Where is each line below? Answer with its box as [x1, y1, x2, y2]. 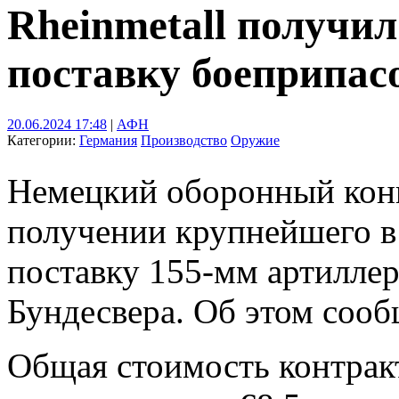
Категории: [7, 132, 79, 148]
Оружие [231, 132, 280, 148]
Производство [141, 132, 227, 148]
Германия [79, 132, 137, 148]
